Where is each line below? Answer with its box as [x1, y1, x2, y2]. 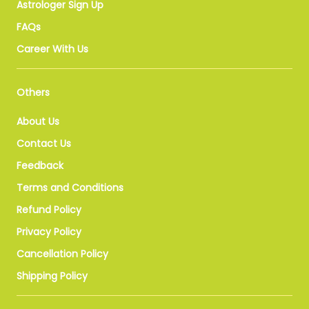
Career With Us [17, 41, 88, 56]
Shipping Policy [17, 268, 88, 283]
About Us [17, 114, 59, 128]
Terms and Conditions [17, 180, 123, 195]
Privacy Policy [17, 224, 81, 239]
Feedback [17, 158, 63, 172]
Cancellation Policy [17, 246, 108, 261]
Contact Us [17, 136, 71, 150]
